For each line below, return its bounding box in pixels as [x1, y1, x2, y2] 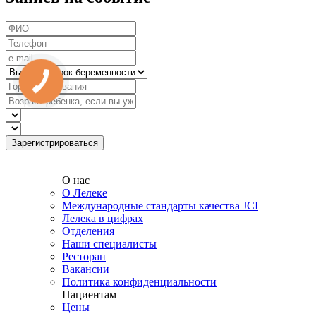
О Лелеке [62, 187, 107, 200]
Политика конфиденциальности [62, 276, 217, 288]
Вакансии [62, 263, 109, 276]
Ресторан [62, 250, 106, 263]
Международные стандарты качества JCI [62, 200, 258, 212]
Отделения [62, 225, 114, 238]
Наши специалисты [62, 238, 157, 250]
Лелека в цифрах [62, 212, 143, 225]
